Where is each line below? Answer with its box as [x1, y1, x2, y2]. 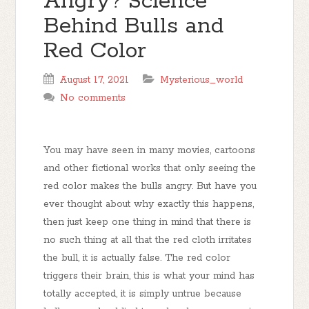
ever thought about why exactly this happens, [43, 198, 255, 210]
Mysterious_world [160, 74, 243, 86]
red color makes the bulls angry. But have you [43, 180, 257, 192]
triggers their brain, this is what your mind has [43, 270, 255, 282]
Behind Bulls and [43, 12, 224, 41]
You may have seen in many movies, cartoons [43, 144, 256, 157]
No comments [60, 92, 126, 104]
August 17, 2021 [59, 74, 130, 86]
